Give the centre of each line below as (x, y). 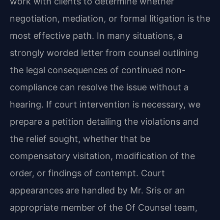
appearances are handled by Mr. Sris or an (97, 190)
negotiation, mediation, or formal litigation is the (110, 18)
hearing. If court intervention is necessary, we (105, 104)
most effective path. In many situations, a (96, 35)
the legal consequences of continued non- (98, 70)
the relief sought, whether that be (80, 138)
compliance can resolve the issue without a (99, 87)
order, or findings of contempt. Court (87, 173)
